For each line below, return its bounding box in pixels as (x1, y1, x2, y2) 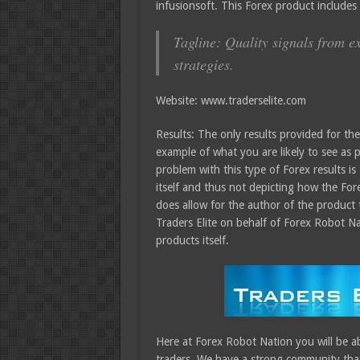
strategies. (173, 55, 234, 74)
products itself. (155, 234, 229, 247)
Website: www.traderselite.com (155, 94, 306, 107)
